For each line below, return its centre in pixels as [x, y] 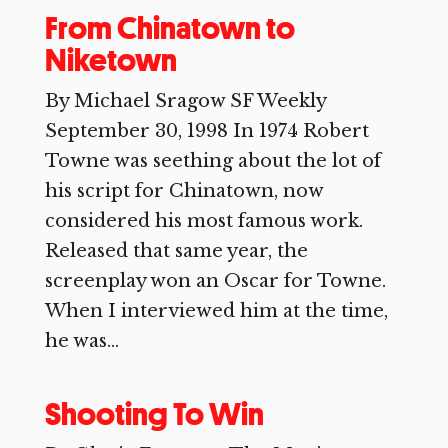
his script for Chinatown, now [183, 191]
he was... [81, 341]
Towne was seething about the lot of [212, 161]
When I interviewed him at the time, [216, 311]
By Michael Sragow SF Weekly [185, 101]
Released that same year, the [176, 251]
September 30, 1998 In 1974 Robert [206, 131]
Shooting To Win [154, 414]
